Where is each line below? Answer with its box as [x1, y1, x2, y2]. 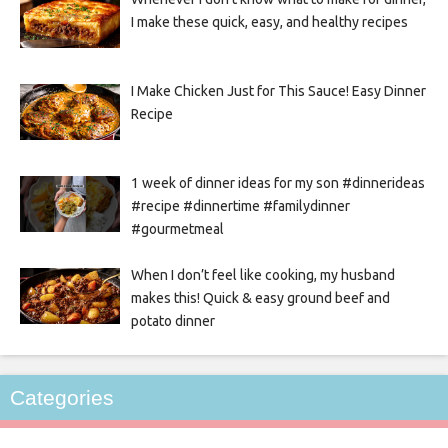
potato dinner [130, 312, 215, 329]
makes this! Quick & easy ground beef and [130, 289, 390, 306]
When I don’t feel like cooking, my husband [130, 266, 395, 283]
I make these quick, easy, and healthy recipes [130, 13, 408, 30]
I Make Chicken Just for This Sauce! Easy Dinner [130, 82, 426, 99]
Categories [10, 385, 114, 409]
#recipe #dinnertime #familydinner [130, 197, 350, 214]
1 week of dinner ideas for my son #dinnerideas [130, 174, 425, 191]
